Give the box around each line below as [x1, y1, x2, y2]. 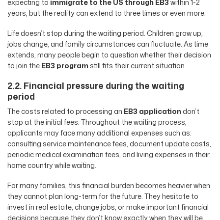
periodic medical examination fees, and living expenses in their [7, 149, 210, 160]
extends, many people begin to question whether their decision [7, 50, 211, 60]
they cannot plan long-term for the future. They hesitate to [7, 191, 198, 201]
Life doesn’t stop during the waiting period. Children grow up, [7, 28, 203, 39]
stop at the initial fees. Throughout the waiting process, [7, 117, 187, 128]
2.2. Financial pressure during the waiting [7, 79, 184, 92]
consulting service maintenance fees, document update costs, [7, 138, 211, 149]
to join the [7, 60, 41, 71]
